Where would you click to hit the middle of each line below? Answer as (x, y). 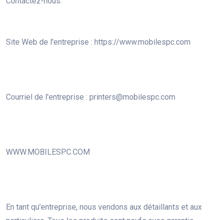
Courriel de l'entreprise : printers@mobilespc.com (91, 97)
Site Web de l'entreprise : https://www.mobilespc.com (98, 42)
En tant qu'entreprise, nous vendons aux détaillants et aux (104, 207)
